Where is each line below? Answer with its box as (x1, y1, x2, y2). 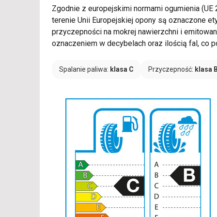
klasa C (110, 65, 134, 74)
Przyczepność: (148, 65, 195, 74)
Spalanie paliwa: (59, 65, 110, 74)
